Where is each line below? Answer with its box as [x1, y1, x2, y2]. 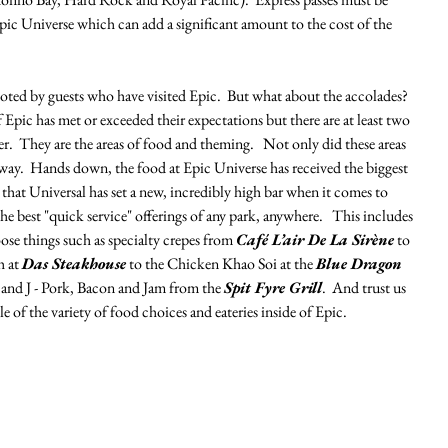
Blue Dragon [316, 253, 406, 274]
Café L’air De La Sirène [236, 229, 394, 250]
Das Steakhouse [22, 253, 126, 274]
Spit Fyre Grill [224, 277, 322, 298]
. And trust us [322, 277, 409, 298]
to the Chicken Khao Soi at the [126, 253, 316, 274]
